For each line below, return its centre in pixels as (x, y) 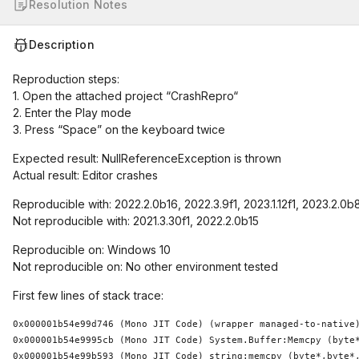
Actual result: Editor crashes (85, 175)
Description (62, 44)
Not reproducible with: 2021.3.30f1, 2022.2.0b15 (136, 221)
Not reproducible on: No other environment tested (145, 266)
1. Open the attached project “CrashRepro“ (125, 96)
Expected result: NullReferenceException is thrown (147, 158)
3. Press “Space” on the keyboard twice (119, 129)
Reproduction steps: (66, 79)
